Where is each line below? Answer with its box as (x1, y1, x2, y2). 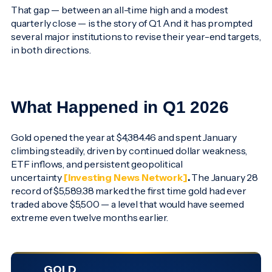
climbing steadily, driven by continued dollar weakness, (11, 144, 248, 157)
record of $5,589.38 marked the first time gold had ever (11, 185, 246, 197)
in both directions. (11, 44, 93, 56)
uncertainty (11, 171, 64, 184)
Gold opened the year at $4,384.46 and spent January (11, 131, 237, 144)
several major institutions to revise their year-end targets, (11, 30, 261, 42)
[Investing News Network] (63, 171, 188, 184)
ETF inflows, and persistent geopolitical (11, 158, 183, 171)
